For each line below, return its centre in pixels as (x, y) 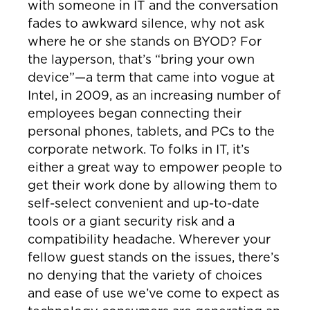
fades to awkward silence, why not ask (146, 24)
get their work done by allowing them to (153, 185)
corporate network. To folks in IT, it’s (139, 149)
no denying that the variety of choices (145, 275)
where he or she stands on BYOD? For (145, 42)
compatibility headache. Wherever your (149, 239)
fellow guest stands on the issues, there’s (154, 257)
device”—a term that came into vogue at (151, 77)
